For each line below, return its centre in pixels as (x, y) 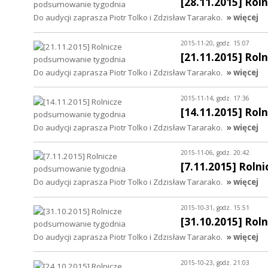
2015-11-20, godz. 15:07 (215, 43)
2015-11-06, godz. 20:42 (215, 153)
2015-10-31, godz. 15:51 (215, 208)
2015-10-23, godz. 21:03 (215, 262)
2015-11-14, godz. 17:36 (215, 98)
